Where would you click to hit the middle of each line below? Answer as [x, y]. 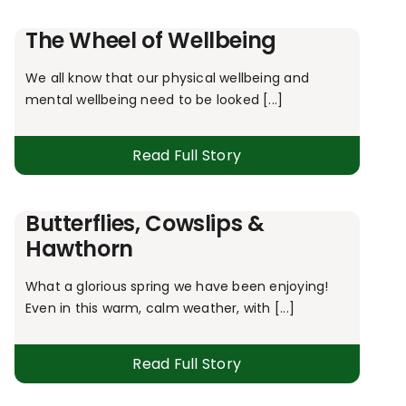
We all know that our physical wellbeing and [167, 78]
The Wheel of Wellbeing [150, 41]
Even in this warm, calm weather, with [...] [159, 309]
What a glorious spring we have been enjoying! [179, 287]
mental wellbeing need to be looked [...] [154, 100]
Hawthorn [79, 249]
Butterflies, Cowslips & [145, 224]
